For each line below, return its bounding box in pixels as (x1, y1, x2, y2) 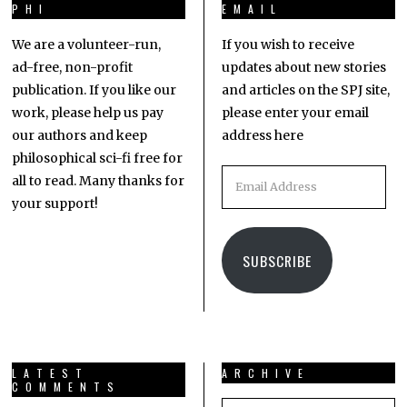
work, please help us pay (12, 104, 164, 122)
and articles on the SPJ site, (221, 82, 390, 99)
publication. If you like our (12, 82, 177, 99)
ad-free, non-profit (12, 59, 134, 76)
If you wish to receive (221, 36, 354, 54)
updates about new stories (221, 59, 386, 76)
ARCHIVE (221, 365, 310, 382)
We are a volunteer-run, (12, 36, 162, 54)
